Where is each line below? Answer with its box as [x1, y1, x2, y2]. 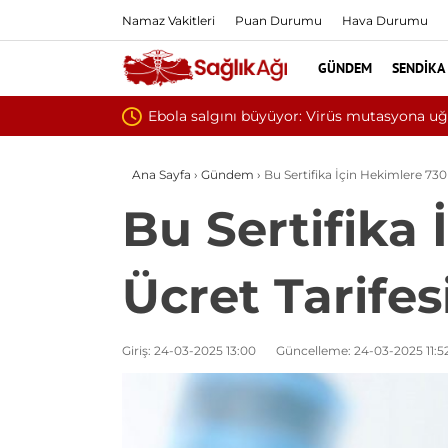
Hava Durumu [342, 12, 428, 28]
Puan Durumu [235, 12, 322, 28]
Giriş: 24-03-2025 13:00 [122, 343, 256, 358]
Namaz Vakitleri [122, 12, 215, 28]
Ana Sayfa [132, 167, 191, 182]
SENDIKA [392, 59, 445, 77]
